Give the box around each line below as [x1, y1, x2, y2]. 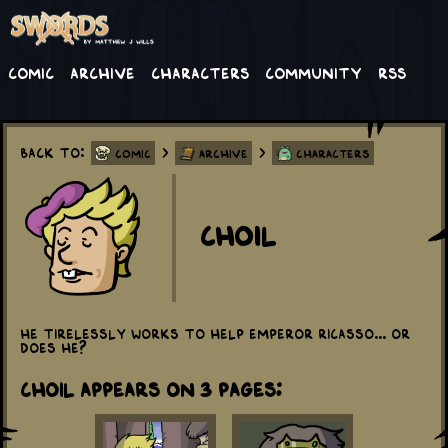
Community [265, 64, 362, 81]
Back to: [20, 145, 89, 160]
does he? [20, 340, 87, 355]
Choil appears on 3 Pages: [20, 378, 282, 399]
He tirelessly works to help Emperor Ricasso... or [20, 326, 410, 341]
